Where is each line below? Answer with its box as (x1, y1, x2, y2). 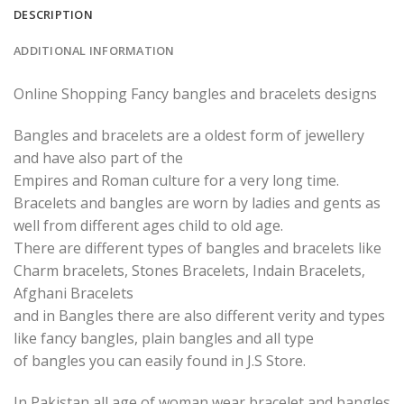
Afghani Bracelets (14, 282, 133, 303)
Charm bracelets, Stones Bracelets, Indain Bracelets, (14, 260, 365, 280)
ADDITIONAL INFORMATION (14, 42, 175, 60)
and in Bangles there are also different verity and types (14, 305, 385, 326)
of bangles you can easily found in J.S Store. (14, 350, 306, 371)
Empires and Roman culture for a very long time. (14, 170, 339, 190)
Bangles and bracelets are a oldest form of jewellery (14, 124, 364, 145)
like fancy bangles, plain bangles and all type (14, 327, 314, 348)
